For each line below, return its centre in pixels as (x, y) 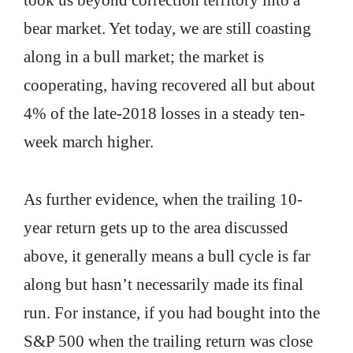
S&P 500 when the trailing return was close (168, 341)
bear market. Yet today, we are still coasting (167, 28)
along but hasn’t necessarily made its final (163, 284)
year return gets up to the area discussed (156, 227)
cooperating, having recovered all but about (169, 85)
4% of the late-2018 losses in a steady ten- (164, 113)
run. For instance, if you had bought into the (172, 312)
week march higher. (89, 142)
